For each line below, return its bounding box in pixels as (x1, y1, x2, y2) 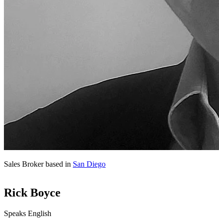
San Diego (73, 160, 106, 168)
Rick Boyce (4, 186, 61, 199)
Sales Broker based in (4, 160, 73, 168)
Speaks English (4, 209, 53, 218)
